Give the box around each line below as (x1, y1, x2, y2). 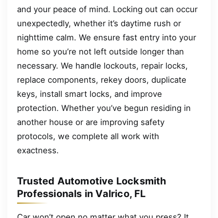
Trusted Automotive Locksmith (17, 175, 166, 187)
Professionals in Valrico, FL (17, 187, 146, 200)
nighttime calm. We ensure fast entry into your (17, 32, 196, 42)
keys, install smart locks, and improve (17, 89, 162, 99)
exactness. (17, 145, 59, 155)
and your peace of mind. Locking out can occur (17, 4, 198, 14)
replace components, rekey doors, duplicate (17, 74, 186, 85)
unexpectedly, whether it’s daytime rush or (17, 18, 181, 28)
